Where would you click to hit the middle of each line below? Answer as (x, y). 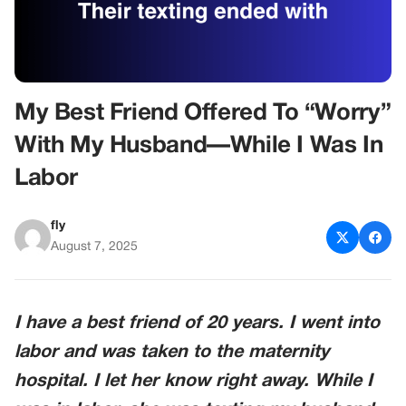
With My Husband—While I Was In (199, 146)
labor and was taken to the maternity (172, 353)
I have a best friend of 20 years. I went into (197, 324)
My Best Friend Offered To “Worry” (203, 114)
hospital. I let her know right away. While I (193, 382)
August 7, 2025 (94, 247)
